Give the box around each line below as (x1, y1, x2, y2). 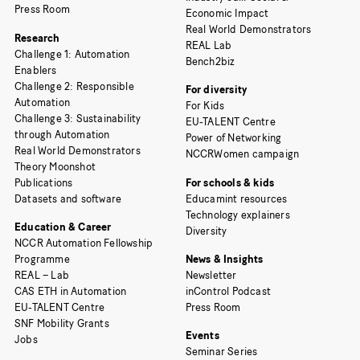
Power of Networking (185, 132, 282, 145)
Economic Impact (185, 6, 269, 19)
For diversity (185, 84, 247, 96)
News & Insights (185, 252, 264, 265)
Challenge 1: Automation (14, 47, 130, 60)
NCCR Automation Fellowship (14, 236, 153, 249)
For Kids (185, 100, 225, 112)
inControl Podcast (185, 284, 271, 297)
